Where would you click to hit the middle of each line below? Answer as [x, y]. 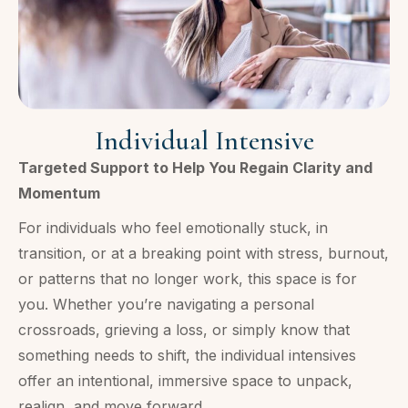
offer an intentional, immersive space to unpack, [185, 380]
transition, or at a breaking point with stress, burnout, [204, 253]
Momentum [59, 193]
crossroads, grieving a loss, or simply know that [184, 329]
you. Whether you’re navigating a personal [166, 304]
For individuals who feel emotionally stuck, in [173, 227]
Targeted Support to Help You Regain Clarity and [195, 167]
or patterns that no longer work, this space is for [188, 278]
